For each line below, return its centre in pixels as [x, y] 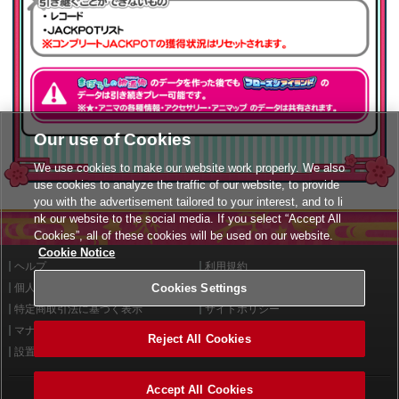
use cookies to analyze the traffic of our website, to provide [187, 185]
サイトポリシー [242, 309]
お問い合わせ [237, 331]
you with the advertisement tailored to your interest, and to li [189, 202]
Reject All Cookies [199, 339]
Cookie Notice [77, 252]
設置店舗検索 [46, 352]
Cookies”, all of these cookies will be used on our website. [184, 236]
